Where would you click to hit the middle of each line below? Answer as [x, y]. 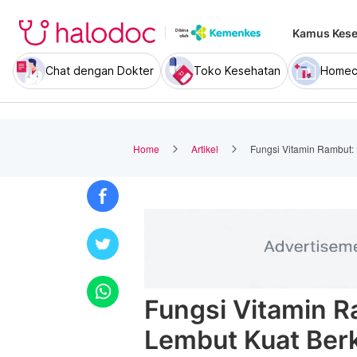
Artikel [205, 148]
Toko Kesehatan [237, 71]
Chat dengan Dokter [100, 71]
